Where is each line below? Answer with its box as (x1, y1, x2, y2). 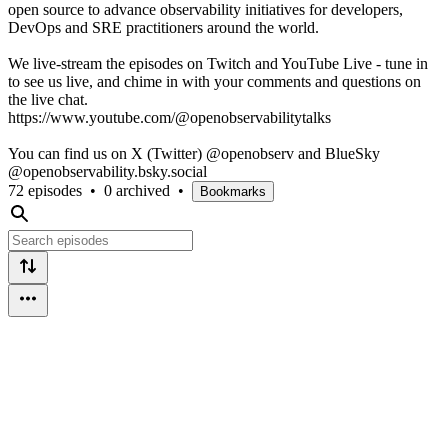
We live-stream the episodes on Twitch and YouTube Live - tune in (8, 54, 428, 72)
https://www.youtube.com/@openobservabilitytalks (8, 108, 331, 126)
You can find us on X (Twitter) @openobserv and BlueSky (8, 144, 380, 162)
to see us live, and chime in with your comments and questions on (8, 72, 421, 90)
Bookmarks (200, 183, 266, 199)
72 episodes (8, 181, 82, 199)
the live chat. (8, 90, 88, 108)
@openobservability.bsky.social (8, 162, 207, 180)
